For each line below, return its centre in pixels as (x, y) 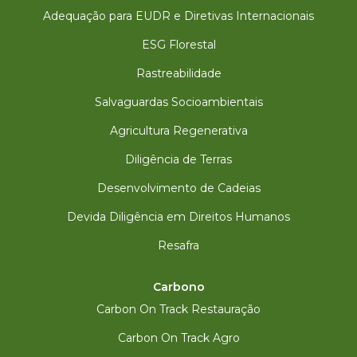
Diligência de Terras (178, 159)
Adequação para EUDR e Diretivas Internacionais (178, 16)
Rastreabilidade (178, 73)
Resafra (178, 245)
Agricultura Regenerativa (178, 131)
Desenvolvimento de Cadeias (178, 188)
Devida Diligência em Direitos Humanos (178, 217)
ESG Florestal (178, 45)
